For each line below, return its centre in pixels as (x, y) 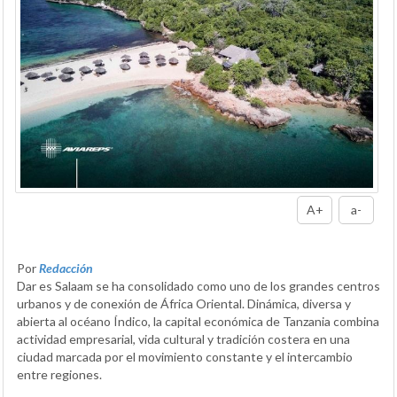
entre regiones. (59, 375)
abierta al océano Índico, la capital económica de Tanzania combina (198, 322)
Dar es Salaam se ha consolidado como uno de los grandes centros (198, 286)
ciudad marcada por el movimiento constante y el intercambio (185, 357)
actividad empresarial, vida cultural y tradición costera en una (183, 339)
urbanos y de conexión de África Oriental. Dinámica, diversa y (184, 304)
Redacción (66, 269)
